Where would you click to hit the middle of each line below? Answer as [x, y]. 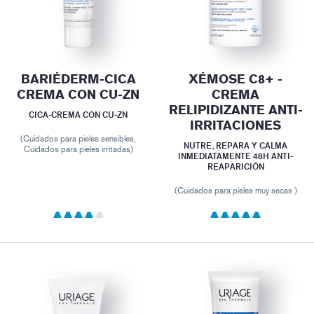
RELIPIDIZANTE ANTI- [235, 110]
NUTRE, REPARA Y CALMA [236, 145]
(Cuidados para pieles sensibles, [78, 138]
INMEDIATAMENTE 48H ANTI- [236, 156]
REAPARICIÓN [235, 166]
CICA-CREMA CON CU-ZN [78, 114]
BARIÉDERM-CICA [78, 79]
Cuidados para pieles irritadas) [78, 149]
